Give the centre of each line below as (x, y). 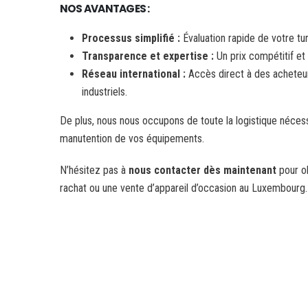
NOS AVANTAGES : (105, 9)
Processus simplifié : (132, 38)
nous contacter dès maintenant (202, 170)
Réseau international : (135, 74)
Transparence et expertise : (149, 56)
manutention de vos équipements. (132, 139)
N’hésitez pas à (94, 170)
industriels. (104, 92)
